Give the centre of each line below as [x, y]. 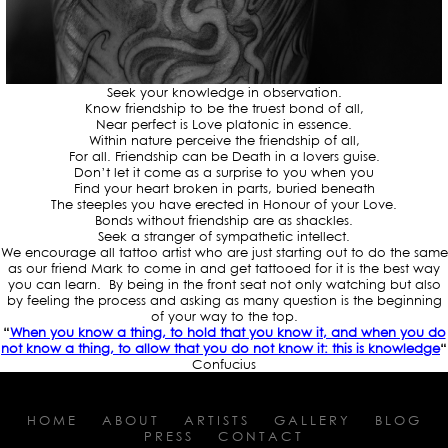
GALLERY [312, 419]
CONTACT [261, 435]
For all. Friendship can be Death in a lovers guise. [224, 155]
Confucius [224, 363]
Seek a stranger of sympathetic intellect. [224, 235]
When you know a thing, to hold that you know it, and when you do [227, 331]
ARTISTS [216, 419]
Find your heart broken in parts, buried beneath [224, 187]
